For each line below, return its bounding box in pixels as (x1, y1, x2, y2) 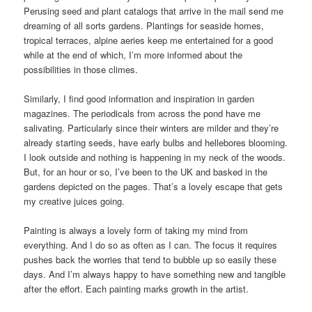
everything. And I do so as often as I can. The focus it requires (24, 238, 278, 252)
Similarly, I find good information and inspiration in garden (24, 92, 255, 106)
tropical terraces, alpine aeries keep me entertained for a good (24, 33, 274, 47)
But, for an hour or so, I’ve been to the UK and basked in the (24, 165, 268, 179)
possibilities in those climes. (24, 62, 139, 76)
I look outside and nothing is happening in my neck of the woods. (24, 150, 286, 164)
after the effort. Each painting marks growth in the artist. (24, 282, 249, 296)
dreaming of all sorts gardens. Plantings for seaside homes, (24, 18, 265, 32)
